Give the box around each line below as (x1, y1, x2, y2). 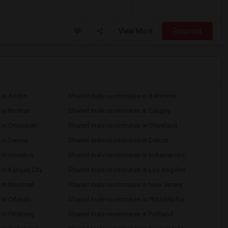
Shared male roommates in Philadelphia (68, 195, 184, 203)
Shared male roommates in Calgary (68, 107, 170, 115)
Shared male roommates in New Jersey (68, 181, 183, 188)
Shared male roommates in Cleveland (68, 122, 177, 129)
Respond (173, 27, 202, 35)
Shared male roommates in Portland (68, 210, 173, 218)
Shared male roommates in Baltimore (68, 92, 177, 100)
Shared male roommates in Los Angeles (68, 166, 186, 174)
